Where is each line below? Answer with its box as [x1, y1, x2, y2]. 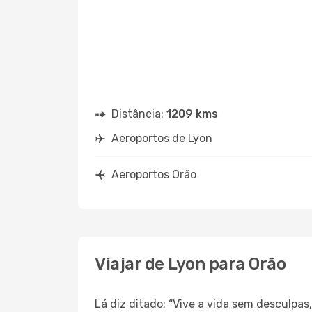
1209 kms [166, 107, 218, 120]
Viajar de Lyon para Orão [95, 254, 286, 274]
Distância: [111, 107, 166, 120]
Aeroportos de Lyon [111, 132, 212, 145]
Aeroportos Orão [111, 168, 196, 181]
